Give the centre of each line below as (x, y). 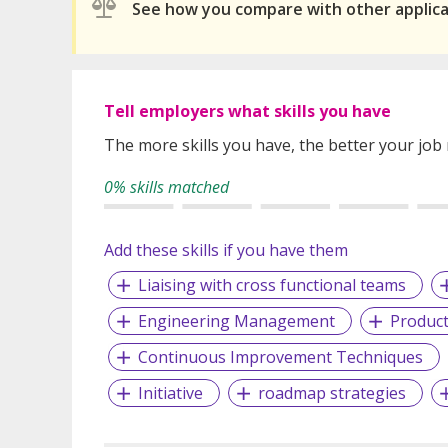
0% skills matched (166, 187)
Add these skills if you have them (226, 250)
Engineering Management (236, 321)
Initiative (170, 393)
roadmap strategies (331, 393)
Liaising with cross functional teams (271, 285)
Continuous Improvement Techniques (280, 357)
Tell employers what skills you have (247, 111)
